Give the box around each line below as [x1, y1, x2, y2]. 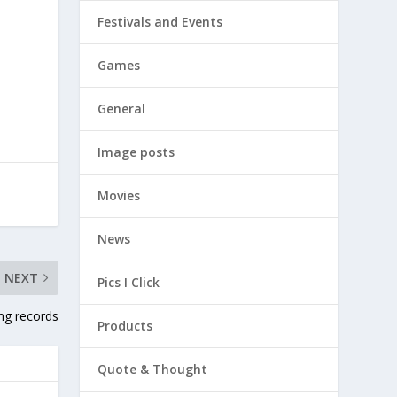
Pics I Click [97, 274, 160, 291]
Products [97, 317, 153, 334]
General [97, 100, 146, 117]
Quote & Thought [97, 361, 208, 378]
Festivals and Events [97, 13, 223, 30]
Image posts [97, 144, 175, 160]
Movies [97, 187, 141, 204]
